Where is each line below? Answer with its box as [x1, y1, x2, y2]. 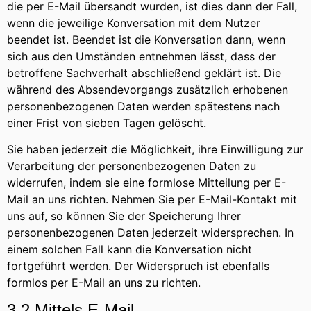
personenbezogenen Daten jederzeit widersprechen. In [7, 226, 294, 240]
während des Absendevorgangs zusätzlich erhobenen [7, 82, 288, 96]
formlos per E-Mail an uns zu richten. [7, 276, 201, 290]
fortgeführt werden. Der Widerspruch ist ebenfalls [7, 259, 269, 274]
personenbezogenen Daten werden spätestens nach [7, 99, 280, 113]
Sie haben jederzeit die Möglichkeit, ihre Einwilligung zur [7, 142, 303, 157]
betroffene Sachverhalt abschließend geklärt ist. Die [7, 65, 281, 80]
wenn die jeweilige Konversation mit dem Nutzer [7, 15, 260, 30]
